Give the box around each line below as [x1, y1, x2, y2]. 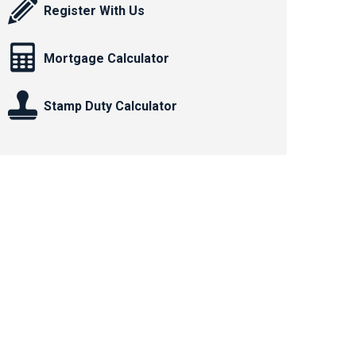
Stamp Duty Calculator [44, 99, 177, 114]
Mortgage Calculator [44, 51, 169, 67]
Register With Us [44, 3, 145, 19]
